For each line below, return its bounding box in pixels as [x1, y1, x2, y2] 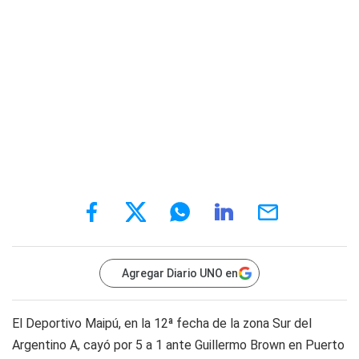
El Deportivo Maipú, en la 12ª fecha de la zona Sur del [12, 316, 312, 331]
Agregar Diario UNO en [122, 267, 238, 280]
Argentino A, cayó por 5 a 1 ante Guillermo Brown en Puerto [12, 337, 345, 353]
